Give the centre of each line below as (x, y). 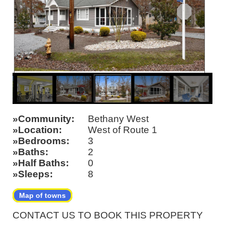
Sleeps (34, 174)
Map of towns (42, 196)
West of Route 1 (123, 130)
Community (45, 119)
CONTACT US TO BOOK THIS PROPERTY (108, 215)
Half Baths (42, 163)
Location (38, 130)
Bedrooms (42, 141)
